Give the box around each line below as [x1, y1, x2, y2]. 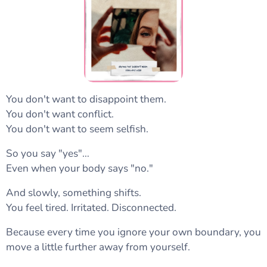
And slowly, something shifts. [6, 186, 141, 200]
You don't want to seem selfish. [6, 122, 148, 136]
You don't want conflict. [6, 107, 114, 122]
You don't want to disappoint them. [6, 92, 166, 107]
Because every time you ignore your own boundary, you [6, 225, 261, 240]
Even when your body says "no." [6, 162, 153, 176]
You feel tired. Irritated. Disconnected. [6, 201, 176, 215]
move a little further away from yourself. [6, 240, 190, 254]
